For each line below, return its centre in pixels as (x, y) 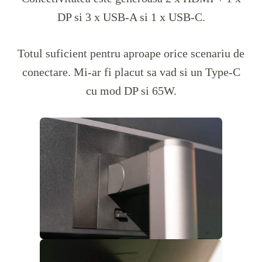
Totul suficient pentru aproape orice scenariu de (131, 53)
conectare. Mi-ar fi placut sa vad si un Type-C (131, 72)
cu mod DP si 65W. (131, 90)
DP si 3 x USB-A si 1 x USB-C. (131, 17)
